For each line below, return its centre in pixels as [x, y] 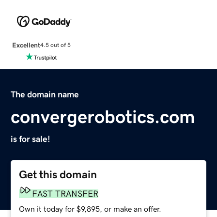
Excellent [26, 45]
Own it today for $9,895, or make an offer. [90, 209]
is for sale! [31, 139]
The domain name [45, 94]
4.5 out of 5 [55, 45]
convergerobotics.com [103, 116]
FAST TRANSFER [65, 194]
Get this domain [58, 174]
